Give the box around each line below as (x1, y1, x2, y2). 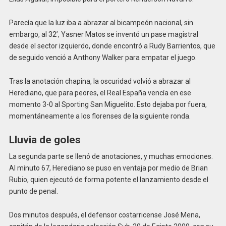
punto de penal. (9, 187, 58, 196)
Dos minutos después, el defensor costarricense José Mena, (9, 210, 200, 219)
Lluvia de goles (9, 133, 81, 146)
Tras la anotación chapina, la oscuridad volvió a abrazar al (9, 77, 191, 85)
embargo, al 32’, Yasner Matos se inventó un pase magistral (9, 30, 198, 38)
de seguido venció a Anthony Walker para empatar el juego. (9, 53, 197, 62)
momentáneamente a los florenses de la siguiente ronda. (9, 111, 191, 120)
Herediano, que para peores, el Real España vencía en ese (9, 88, 191, 97)
